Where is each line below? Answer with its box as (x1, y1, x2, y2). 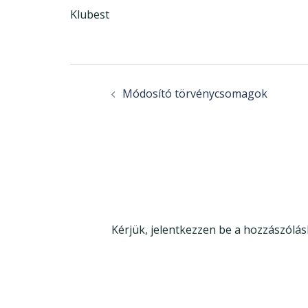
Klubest (70, 6, 109, 22)
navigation (69, 82, 156, 101)
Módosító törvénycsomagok (122, 85, 267, 101)
